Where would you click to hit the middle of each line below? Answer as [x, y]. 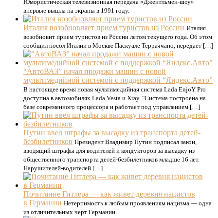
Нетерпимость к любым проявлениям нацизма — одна [138, 203]
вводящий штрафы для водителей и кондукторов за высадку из [109, 150]
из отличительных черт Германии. [70, 212]
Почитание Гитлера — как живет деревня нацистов [109, 194]
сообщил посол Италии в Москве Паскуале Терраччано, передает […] [118, 45]
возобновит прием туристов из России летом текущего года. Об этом [118, 36]
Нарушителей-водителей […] [63, 168]
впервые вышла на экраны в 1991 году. [76, 10]
